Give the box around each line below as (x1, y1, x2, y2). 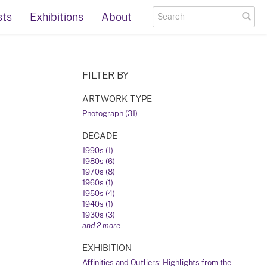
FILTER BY (82, 69, 129, 81)
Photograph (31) (82, 109, 138, 118)
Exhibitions (30, 11, 83, 23)
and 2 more (82, 221, 120, 230)
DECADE (82, 130, 117, 141)
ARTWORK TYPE (82, 93, 152, 104)
